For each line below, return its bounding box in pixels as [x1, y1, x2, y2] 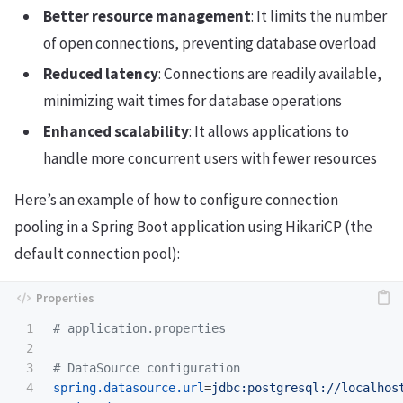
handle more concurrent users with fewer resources [43, 148, 377, 169]
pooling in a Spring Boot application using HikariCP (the [14, 217, 372, 237]
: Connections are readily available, [158, 64, 381, 85]
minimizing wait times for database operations [43, 91, 342, 112]
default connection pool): [14, 244, 180, 264]
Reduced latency [43, 64, 158, 85]
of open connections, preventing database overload [43, 33, 377, 54]
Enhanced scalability [43, 121, 189, 142]
